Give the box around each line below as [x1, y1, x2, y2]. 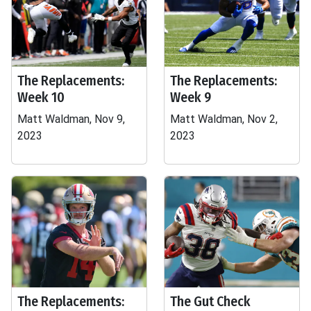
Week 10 [17, 89, 65, 106]
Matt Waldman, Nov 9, [17, 112, 125, 126]
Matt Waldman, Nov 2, [170, 112, 278, 126]
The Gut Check [170, 293, 251, 310]
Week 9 [170, 89, 211, 106]
